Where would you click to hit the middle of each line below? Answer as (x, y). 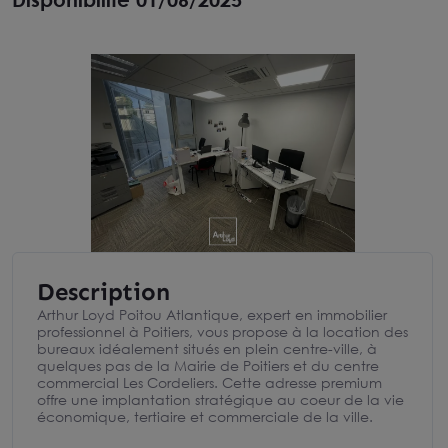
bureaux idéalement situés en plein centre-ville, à (207, 348)
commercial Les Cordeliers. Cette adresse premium (209, 382)
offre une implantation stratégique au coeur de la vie (220, 399)
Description (103, 291)
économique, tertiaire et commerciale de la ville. (205, 416)
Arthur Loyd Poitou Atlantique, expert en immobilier (212, 314)
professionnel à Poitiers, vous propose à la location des (222, 331)
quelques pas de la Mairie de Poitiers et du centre (208, 365)
